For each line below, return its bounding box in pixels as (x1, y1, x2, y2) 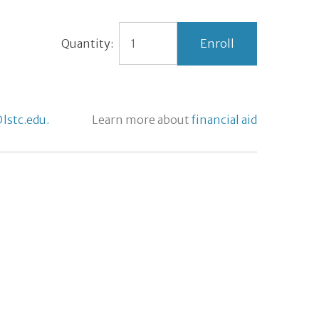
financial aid (192, 113, 257, 127)
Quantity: (61, 36, 113, 51)
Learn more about (92, 113, 192, 127)
